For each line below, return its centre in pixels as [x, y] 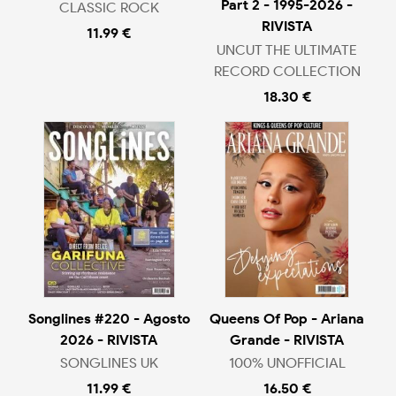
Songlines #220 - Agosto [109, 318]
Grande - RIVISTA [287, 339]
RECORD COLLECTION [287, 71]
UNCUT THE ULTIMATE [287, 49]
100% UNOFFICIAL [287, 363]
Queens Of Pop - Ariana [287, 318]
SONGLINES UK [109, 363]
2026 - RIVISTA [109, 339]
